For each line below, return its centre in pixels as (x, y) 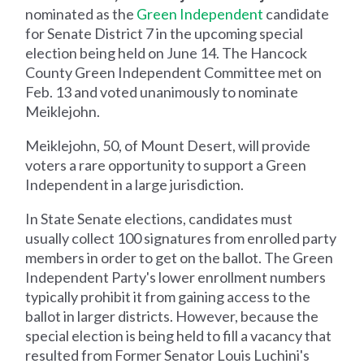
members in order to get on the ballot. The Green (180, 257)
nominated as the (81, 13)
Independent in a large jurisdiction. (135, 184)
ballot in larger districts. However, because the (172, 316)
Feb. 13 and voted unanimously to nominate (162, 91)
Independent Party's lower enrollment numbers (176, 277)
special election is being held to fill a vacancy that (179, 335)
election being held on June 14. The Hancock (167, 52)
